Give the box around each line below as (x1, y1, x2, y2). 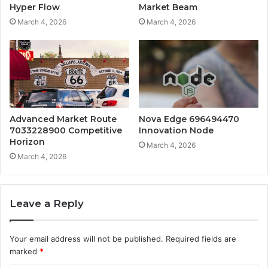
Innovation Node (139, 124, 214, 136)
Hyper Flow (10, 2, 60, 13)
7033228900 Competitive (10, 124, 122, 136)
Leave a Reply (10, 197, 84, 209)
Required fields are (166, 233, 236, 243)
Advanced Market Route (10, 113, 117, 124)
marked (10, 246, 39, 256)
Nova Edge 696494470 (139, 113, 239, 124)
